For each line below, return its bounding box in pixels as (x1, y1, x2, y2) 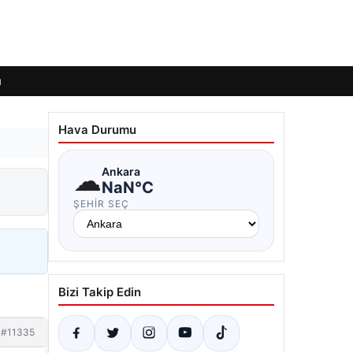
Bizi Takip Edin (58, 284, 141, 299)
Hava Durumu (58, 122, 136, 137)
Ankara (102, 164, 140, 178)
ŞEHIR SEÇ (73, 198, 129, 210)
